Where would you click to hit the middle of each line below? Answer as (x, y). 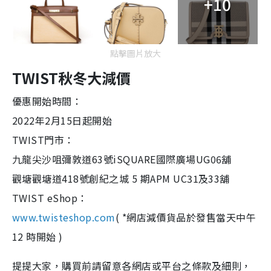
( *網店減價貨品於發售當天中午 (186, 217)
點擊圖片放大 (135, 53)
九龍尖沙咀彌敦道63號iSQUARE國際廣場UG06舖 (122, 159)
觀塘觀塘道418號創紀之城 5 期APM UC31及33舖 (121, 178)
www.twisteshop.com (64, 217)
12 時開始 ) (39, 236)
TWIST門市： (43, 139)
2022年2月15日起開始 (62, 120)
